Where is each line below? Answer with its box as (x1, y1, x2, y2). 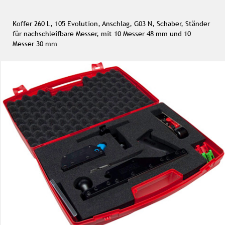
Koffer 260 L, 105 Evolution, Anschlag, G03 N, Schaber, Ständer (13, 20, 210, 28)
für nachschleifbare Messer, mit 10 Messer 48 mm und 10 (13, 30, 191, 38)
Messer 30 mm (13, 40, 57, 48)
